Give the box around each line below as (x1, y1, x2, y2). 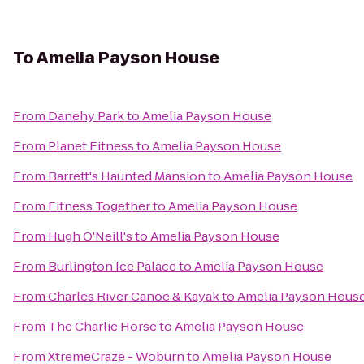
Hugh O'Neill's (48, 227, 132, 245)
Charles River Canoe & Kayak (48, 288, 219, 305)
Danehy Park (48, 107, 124, 124)
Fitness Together (48, 197, 150, 214)
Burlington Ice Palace (48, 258, 176, 275)
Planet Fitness (48, 137, 134, 154)
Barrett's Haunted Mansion (48, 167, 206, 184)
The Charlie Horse (48, 318, 157, 335)
